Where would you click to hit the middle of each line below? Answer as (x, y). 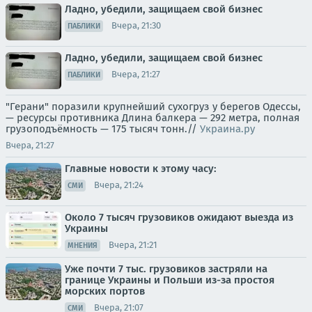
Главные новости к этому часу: (141, 168)
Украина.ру (227, 128)
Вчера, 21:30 (136, 26)
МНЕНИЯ (83, 245)
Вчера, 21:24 (119, 185)
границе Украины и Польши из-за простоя (170, 280)
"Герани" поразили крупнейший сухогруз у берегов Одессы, (153, 106)
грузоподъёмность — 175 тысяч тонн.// (103, 128)
